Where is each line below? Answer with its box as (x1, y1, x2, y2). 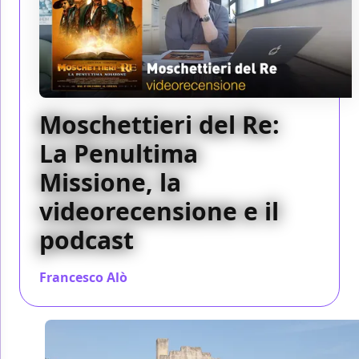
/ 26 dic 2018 (131, 269, 199, 285)
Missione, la (39, 165, 181, 199)
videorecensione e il (39, 194, 279, 228)
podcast (39, 223, 134, 256)
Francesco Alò (39, 268, 127, 286)
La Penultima (39, 136, 198, 170)
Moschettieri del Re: (39, 107, 280, 141)
